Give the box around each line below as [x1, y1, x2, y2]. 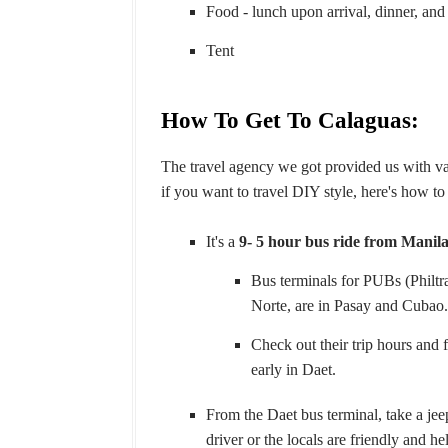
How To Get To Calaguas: [161, 108, 419, 133]
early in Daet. [251, 361, 336, 378]
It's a [206, 233, 239, 250]
